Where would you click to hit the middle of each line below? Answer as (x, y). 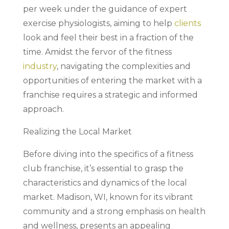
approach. (43, 109)
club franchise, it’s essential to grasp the (103, 168)
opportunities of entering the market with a (112, 81)
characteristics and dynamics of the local (105, 183)
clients (187, 23)
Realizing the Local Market (77, 132)
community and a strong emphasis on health (114, 211)
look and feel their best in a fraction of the (108, 38)
